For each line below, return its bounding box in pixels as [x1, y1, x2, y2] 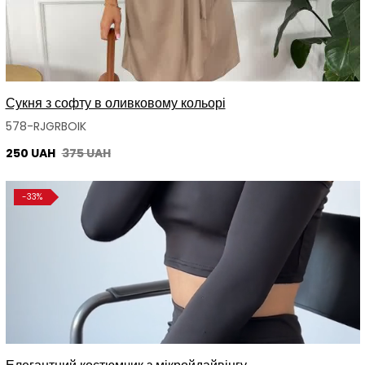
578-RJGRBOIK [5, 118, 86, 135]
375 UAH [61, 145, 111, 162]
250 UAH [5, 145, 58, 162]
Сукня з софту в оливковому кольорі [5, 94, 226, 113]
